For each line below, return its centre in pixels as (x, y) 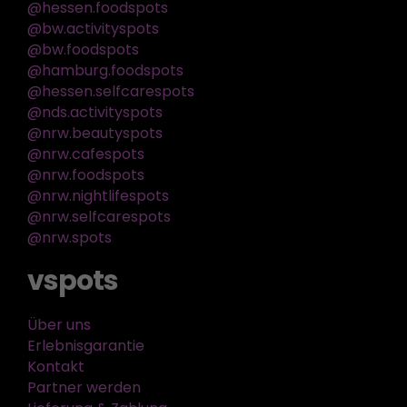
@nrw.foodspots (85, 175)
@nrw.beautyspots (94, 134)
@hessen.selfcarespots (110, 92)
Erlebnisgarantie (85, 346)
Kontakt (55, 367)
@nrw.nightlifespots (98, 196)
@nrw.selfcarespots (99, 217)
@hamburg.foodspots (105, 71)
